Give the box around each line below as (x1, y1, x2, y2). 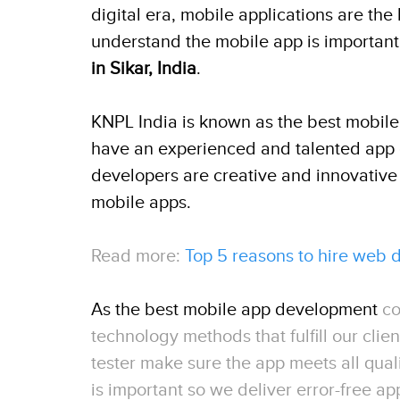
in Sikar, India (91, 58, 196, 79)
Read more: (91, 246, 185, 267)
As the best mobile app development (91, 299, 378, 321)
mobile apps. (91, 192, 191, 213)
